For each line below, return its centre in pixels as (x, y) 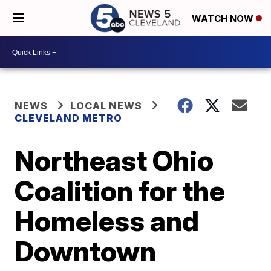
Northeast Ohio (114, 160)
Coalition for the (120, 191)
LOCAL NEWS (106, 106)
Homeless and (107, 221)
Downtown (86, 251)
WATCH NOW (224, 19)
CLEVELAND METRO (69, 118)
